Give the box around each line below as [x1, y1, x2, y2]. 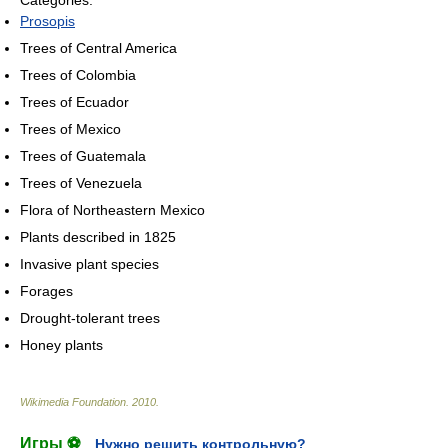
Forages [20, 283, 73, 300]
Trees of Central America [20, 40, 177, 57]
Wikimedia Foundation [20, 396, 126, 409]
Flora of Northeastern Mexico [20, 202, 205, 219]
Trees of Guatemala [20, 148, 146, 165]
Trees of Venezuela [20, 175, 142, 192]
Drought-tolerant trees [20, 310, 160, 327]
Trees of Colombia [20, 67, 136, 84]
